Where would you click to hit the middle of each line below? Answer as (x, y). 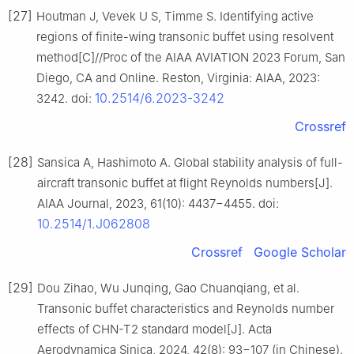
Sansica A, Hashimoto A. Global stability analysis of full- (190, 163)
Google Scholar (300, 252)
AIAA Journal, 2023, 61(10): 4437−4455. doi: (158, 204)
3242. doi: (66, 99)
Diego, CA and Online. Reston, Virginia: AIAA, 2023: (178, 78)
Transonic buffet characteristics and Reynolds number (186, 309)
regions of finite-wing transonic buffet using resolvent (185, 37)
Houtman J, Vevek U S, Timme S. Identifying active (175, 17)
